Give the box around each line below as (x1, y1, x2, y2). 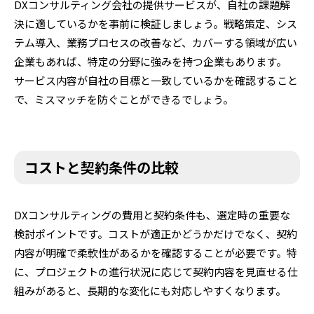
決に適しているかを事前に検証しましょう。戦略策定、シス (14, 15, 297, 31)
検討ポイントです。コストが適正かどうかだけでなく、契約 (14, 226, 297, 241)
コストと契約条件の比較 (25, 156, 179, 177)
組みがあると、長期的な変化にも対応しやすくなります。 (14, 282, 286, 298)
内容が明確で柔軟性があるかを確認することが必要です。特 (14, 245, 297, 260)
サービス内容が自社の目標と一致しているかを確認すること (14, 72, 298, 88)
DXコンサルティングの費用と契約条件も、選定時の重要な (14, 207, 290, 222)
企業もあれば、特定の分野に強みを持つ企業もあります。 (14, 53, 287, 69)
